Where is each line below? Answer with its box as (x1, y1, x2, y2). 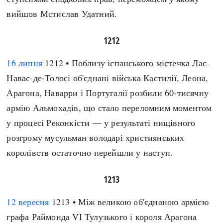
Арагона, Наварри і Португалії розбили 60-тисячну (6, 87, 209, 99)
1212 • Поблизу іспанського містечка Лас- (42, 57, 210, 69)
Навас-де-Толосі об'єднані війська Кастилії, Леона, (6, 72, 209, 84)
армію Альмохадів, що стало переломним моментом (6, 102, 212, 113)
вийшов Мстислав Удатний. (6, 7, 117, 19)
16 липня (6, 57, 43, 69)
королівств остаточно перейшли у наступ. (6, 146, 173, 158)
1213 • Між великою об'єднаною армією (49, 196, 209, 208)
